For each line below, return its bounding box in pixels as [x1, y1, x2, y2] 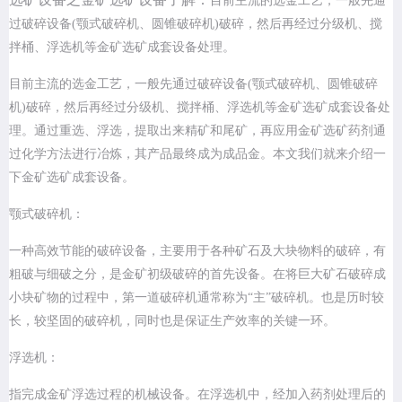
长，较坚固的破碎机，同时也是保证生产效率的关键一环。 [9, 314, 336, 328]
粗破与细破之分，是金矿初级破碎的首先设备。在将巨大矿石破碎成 [9, 267, 386, 281]
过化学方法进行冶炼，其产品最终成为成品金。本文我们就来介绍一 [9, 147, 386, 161]
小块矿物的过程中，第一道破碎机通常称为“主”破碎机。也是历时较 [9, 291, 384, 304]
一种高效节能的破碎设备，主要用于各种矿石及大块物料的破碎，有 [9, 244, 386, 258]
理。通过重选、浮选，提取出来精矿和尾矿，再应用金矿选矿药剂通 [9, 124, 386, 137]
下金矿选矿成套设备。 [9, 170, 135, 184]
